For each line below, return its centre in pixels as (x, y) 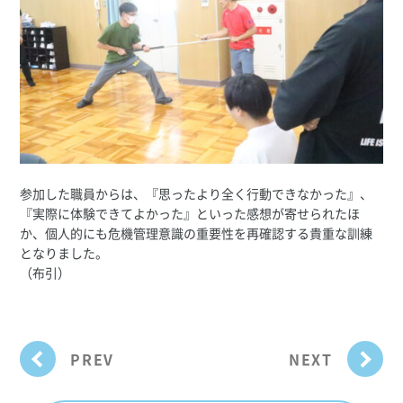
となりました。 (64, 252)
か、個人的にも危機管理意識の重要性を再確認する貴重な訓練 (197, 233)
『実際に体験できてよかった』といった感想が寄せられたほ (190, 213)
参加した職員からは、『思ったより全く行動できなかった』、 (197, 193)
